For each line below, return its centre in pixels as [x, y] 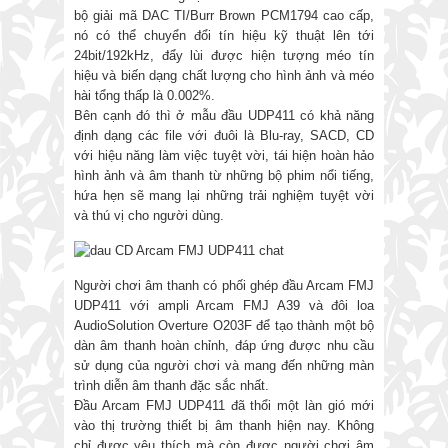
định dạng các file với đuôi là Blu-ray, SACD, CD [224, 136]
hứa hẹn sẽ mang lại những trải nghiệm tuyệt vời [224, 196]
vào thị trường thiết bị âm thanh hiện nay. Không [224, 426]
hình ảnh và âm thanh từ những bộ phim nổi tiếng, [224, 176]
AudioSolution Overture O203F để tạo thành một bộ [224, 326]
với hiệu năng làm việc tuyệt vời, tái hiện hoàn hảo [224, 156]
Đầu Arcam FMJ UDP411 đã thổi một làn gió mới [224, 406]
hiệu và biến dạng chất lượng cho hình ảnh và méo [224, 76]
